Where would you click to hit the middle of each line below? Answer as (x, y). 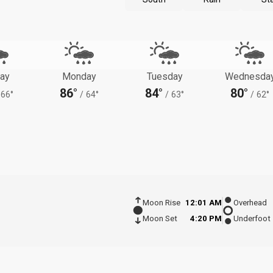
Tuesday (165, 76)
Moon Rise (161, 203)
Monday (79, 76)
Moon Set (160, 219)
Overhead (250, 203)
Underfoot (252, 219)
